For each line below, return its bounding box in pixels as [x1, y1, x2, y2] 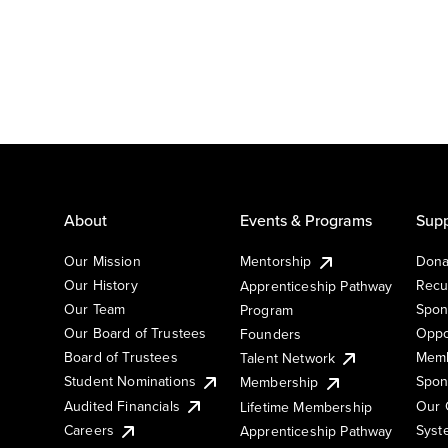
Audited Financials [64, 395, 180, 416]
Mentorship [240, 250, 312, 271]
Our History [64, 274, 138, 295]
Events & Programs [240, 208, 372, 231]
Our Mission [64, 250, 141, 271]
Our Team [64, 298, 126, 319]
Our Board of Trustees [64, 322, 207, 343]
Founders [240, 323, 302, 344]
